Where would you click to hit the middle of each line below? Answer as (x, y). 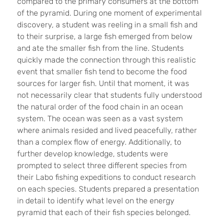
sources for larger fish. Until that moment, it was (103, 84)
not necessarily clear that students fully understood (109, 95)
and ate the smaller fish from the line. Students (100, 48)
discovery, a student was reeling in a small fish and (107, 25)
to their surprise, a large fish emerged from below (105, 37)
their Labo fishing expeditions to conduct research (106, 177)
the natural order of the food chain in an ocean (100, 107)
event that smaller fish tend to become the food (102, 72)
